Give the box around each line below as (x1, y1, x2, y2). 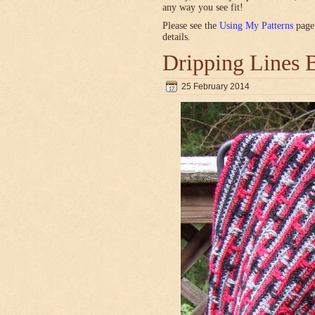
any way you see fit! (162, 2, 243, 13)
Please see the (162, 20, 219, 31)
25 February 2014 (181, 82, 250, 91)
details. (162, 32, 191, 42)
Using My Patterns (219, 20, 293, 31)
